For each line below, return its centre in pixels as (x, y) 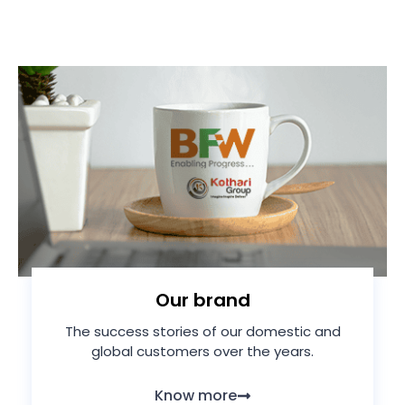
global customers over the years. (202, 352)
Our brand (202, 301)
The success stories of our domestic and (202, 332)
